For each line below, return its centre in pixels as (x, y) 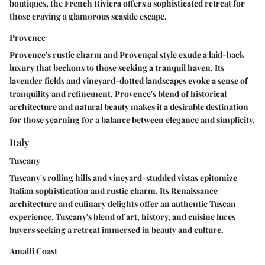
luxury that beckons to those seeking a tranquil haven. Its (117, 68)
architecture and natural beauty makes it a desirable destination (129, 107)
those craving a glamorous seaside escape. (88, 17)
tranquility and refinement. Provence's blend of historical (118, 94)
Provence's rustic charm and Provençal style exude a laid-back (127, 55)
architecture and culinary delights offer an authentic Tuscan (123, 204)
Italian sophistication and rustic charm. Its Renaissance (114, 191)
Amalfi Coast (33, 251)
